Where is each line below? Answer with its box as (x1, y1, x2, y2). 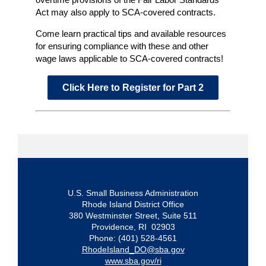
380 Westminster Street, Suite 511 (69, 210, 197, 220)
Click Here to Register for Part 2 (62, 82, 204, 93)
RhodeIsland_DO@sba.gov (81, 244, 185, 254)
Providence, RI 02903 (91, 221, 175, 232)
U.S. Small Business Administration (68, 188, 198, 198)
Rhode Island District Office (82, 199, 184, 209)
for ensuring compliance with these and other (36, 40, 208, 51)
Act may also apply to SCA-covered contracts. (36, 7, 216, 17)
